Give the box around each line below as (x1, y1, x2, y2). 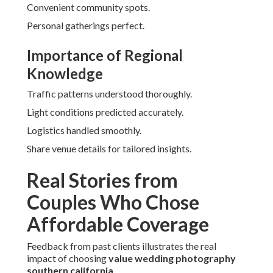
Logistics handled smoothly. (27, 124, 141, 136)
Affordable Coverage (27, 212, 209, 236)
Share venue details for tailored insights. (27, 143, 191, 155)
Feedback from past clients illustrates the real (27, 240, 216, 252)
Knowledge (27, 65, 103, 83)
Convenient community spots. (27, 1, 150, 13)
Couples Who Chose (27, 190, 199, 214)
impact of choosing (27, 252, 108, 264)
